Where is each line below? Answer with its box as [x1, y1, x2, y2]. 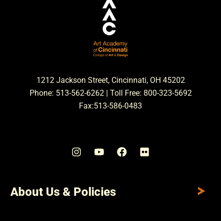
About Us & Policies [10, 184, 116, 199]
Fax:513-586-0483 [79, 101, 142, 111]
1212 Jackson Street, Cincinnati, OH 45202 [36, 75, 185, 85]
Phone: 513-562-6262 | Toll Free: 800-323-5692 [29, 88, 192, 98]
